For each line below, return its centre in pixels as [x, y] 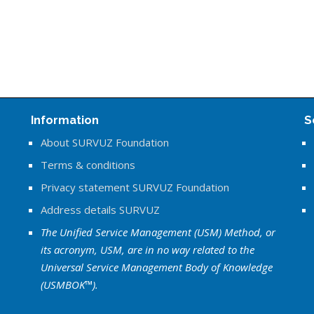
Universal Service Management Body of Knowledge [156, 267]
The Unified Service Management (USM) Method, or [158, 232]
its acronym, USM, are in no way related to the [147, 250]
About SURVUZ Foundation [104, 142]
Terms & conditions [88, 165]
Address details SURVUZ [100, 210]
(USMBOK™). [69, 285]
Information [64, 120]
